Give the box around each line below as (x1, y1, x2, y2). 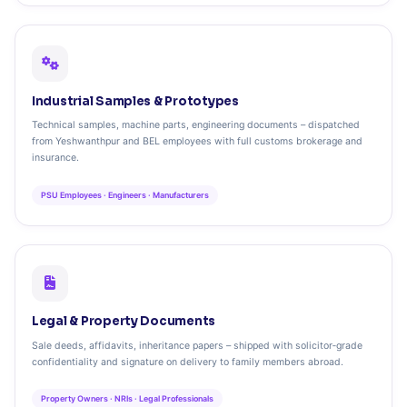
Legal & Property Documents (32, 313, 216, 329)
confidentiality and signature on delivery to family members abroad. (32, 355, 343, 368)
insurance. (32, 152, 79, 164)
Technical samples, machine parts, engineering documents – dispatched (32, 119, 360, 132)
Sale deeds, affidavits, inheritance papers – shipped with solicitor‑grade (32, 339, 362, 352)
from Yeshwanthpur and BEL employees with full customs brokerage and (32, 135, 362, 148)
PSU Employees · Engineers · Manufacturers (41, 189, 209, 200)
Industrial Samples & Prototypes (32, 93, 239, 109)
